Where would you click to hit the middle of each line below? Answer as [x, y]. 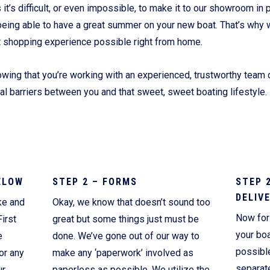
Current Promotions [105, 9]
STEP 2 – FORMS [95, 181]
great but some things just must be [125, 219]
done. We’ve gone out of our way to [126, 236]
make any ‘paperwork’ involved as [123, 253]
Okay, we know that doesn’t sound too [131, 202]
